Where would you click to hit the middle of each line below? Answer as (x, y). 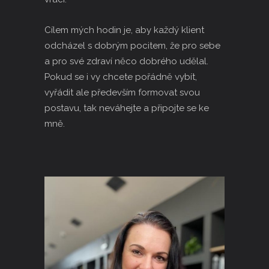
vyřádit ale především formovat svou (122, 92)
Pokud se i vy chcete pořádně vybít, (121, 77)
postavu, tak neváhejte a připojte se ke (127, 108)
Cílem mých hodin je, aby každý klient (124, 30)
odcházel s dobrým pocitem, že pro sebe (132, 46)
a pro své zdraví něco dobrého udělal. (126, 61)
